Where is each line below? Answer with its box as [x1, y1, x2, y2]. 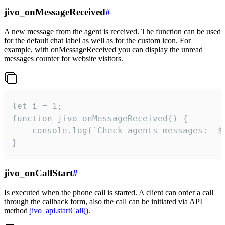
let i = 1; [12, 101, 62, 111]
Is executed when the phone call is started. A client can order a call [4, 188, 213, 197]
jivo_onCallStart [4, 168, 73, 179]
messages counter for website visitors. [4, 54, 123, 63]
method [4, 206, 30, 215]
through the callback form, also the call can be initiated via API [4, 197, 202, 206]
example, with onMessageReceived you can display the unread [4, 45, 203, 54]
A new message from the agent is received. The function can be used [4, 27, 221, 36]
